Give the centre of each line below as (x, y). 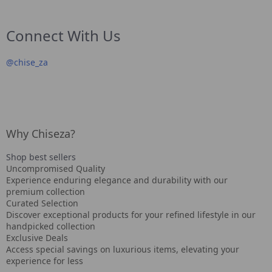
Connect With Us (63, 36)
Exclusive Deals (37, 238)
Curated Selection (42, 203)
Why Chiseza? (41, 134)
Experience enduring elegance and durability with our (117, 180)
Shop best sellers (41, 157)
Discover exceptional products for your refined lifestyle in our (131, 215)
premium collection (46, 192)
